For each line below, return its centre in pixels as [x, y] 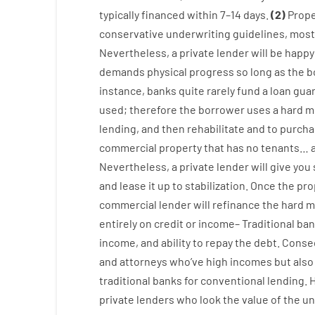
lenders [155, 299]
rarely [220, 90]
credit [168, 223]
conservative [131, 33]
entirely [118, 223]
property [180, 147]
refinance [236, 204]
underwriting [198, 33]
